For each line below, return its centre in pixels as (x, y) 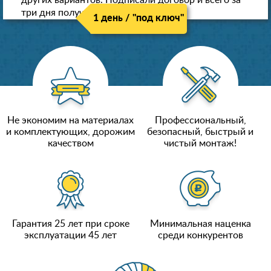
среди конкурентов (200, 236)
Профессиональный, (200, 121)
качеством (70, 144)
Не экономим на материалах (71, 121)
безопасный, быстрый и (201, 132)
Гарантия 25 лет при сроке (70, 224)
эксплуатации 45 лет (71, 236)
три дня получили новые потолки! (97, 13)
